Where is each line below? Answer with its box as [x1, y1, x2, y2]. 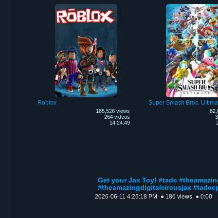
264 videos [104, 114, 130, 120]
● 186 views [161, 193, 192, 200]
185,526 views [95, 108, 130, 114]
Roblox [37, 99, 56, 107]
